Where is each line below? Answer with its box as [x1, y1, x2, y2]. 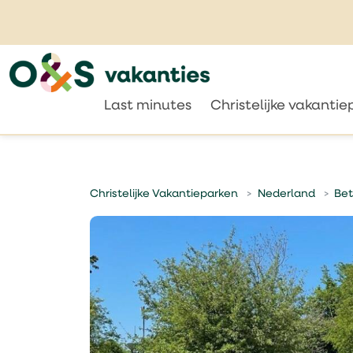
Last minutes [104, 99, 192, 113]
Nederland [257, 188, 315, 200]
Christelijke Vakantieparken [90, 188, 238, 200]
